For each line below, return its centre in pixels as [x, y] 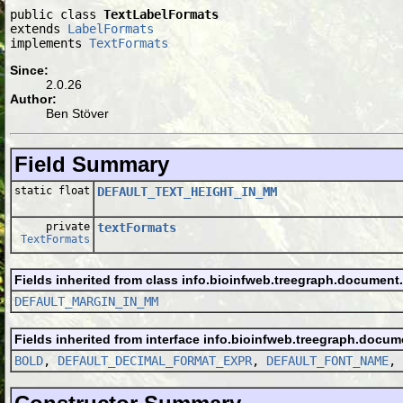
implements [49, 43]
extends [39, 28]
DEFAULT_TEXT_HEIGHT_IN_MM [187, 191]
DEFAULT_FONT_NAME [327, 360]
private [68, 226]
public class [57, 14]
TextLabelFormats [161, 14]
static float [52, 190]
